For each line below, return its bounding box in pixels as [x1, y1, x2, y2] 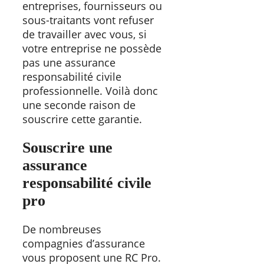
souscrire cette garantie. [22, 111, 145, 126]
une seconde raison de [22, 97, 136, 112]
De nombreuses [22, 222, 101, 237]
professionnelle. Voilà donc [22, 83, 158, 98]
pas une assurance [22, 55, 115, 70]
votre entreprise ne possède [22, 41, 161, 55]
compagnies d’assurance [22, 236, 145, 251]
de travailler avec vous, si [22, 27, 147, 41]
